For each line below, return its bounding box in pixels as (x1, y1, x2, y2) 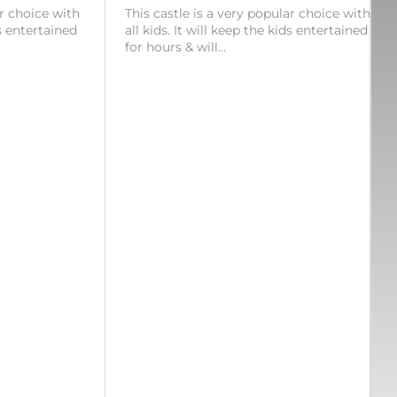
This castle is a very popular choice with (125, 5, 370, 22)
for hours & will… (125, 39, 226, 56)
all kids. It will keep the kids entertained (125, 22, 368, 39)
